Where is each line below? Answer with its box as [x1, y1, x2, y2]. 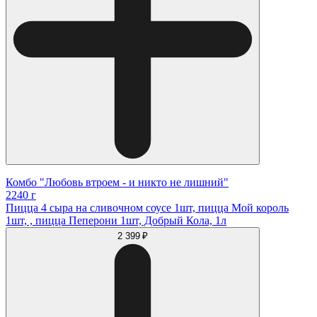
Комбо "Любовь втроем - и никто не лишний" [6, 176, 229, 189]
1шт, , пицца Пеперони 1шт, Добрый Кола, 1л [6, 214, 226, 227]
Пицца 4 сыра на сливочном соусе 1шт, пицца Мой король [6, 202, 289, 214]
